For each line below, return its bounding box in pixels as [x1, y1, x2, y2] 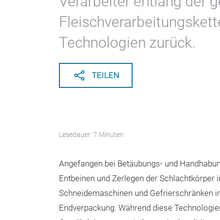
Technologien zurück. [59, 34, 195, 51]
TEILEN [91, 71, 119, 80]
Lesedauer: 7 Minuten [59, 131, 124, 138]
